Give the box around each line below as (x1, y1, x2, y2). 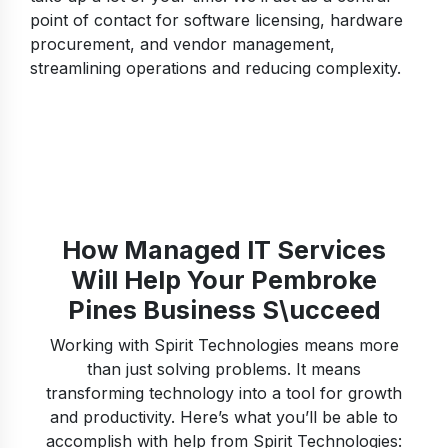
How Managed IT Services (62, 235, 386, 266)
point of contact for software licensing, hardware (30, 10, 403, 31)
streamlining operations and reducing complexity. (30, 58, 401, 79)
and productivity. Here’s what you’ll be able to (50, 407, 398, 428)
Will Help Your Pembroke (71, 265, 377, 296)
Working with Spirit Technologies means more (49, 335, 399, 356)
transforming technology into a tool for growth (46, 383, 402, 404)
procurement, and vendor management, (30, 34, 335, 55)
